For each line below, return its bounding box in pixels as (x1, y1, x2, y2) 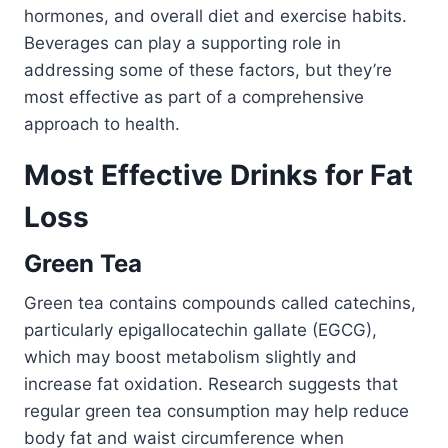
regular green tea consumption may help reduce (24, 401, 409, 422)
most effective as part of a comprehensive (24, 87, 364, 108)
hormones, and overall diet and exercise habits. (24, 6, 407, 27)
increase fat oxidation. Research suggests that (24, 374, 398, 395)
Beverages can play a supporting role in (24, 33, 341, 54)
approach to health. (24, 114, 180, 135)
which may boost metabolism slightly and (24, 347, 357, 368)
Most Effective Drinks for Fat (24, 158, 413, 193)
